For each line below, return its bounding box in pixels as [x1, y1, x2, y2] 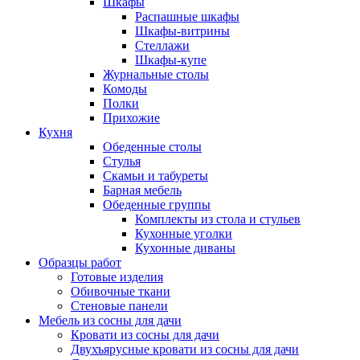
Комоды [103, 82, 147, 96]
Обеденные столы [103, 140, 202, 153]
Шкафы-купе [135, 53, 207, 67]
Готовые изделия [71, 270, 163, 284]
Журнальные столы [103, 67, 209, 81]
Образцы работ [39, 256, 121, 269]
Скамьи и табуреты [103, 169, 208, 182]
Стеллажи [135, 39, 190, 52]
